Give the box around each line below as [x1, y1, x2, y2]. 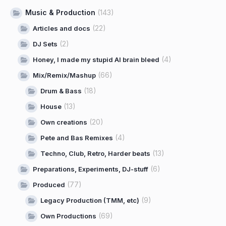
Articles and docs [33, 24, 90, 33]
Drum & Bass [40, 87, 82, 95]
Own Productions [40, 212, 96, 220]
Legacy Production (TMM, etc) [40, 196, 139, 205]
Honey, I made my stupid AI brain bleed [33, 55, 159, 64]
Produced [33, 181, 65, 189]
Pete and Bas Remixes [40, 134, 113, 142]
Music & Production [25, 8, 95, 17]
